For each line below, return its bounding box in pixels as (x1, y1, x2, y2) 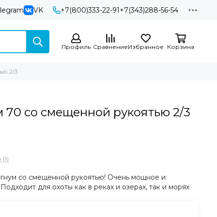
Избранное (128, 43, 164, 50)
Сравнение (93, 43, 128, 50)
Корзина (167, 43, 194, 50)
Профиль (62, 43, 91, 50)
